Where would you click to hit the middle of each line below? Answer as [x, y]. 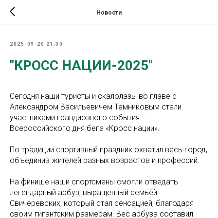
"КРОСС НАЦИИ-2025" [81, 65]
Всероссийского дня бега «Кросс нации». [85, 128]
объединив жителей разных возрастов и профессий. [105, 160]
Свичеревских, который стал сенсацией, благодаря [102, 203]
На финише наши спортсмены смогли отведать [94, 182]
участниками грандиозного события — [79, 118]
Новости [109, 12]
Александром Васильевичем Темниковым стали [96, 107]
